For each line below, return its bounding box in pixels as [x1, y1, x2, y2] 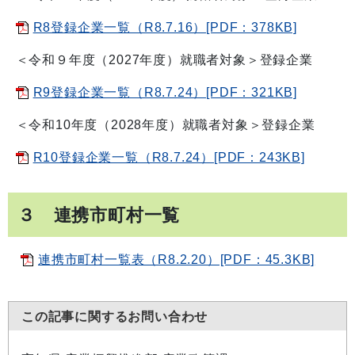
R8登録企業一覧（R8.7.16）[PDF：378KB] [32, 21, 298, 34]
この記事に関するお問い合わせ [21, 310, 208, 323]
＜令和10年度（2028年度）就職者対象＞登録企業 [8, 118, 315, 132]
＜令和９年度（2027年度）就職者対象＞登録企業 [8, 53, 313, 67]
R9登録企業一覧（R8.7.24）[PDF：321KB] [32, 86, 298, 99]
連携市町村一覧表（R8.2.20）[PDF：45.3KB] [38, 253, 315, 266]
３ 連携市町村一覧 [17, 206, 181, 223]
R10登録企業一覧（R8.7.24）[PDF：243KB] [32, 151, 305, 164]
